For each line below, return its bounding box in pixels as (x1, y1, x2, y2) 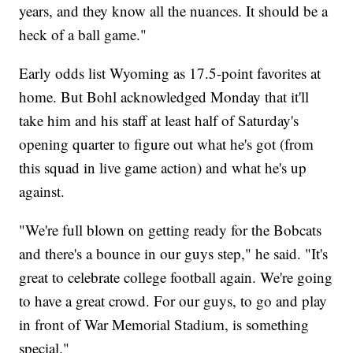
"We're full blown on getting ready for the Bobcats (19, 219, 322, 240)
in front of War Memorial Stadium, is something (19, 314, 310, 334)
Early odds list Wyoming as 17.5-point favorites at (19, 62, 321, 83)
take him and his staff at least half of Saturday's (19, 110, 299, 130)
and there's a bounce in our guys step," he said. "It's (19, 243, 329, 263)
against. (19, 180, 65, 201)
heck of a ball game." (19, 24, 147, 44)
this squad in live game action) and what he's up (19, 157, 307, 177)
